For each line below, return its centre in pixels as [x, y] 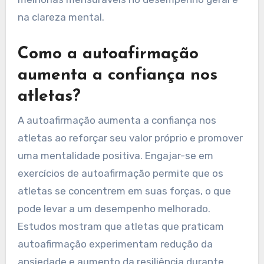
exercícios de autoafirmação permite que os [120, 173]
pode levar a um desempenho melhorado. [114, 208]
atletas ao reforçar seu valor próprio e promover [130, 138]
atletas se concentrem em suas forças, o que [124, 191]
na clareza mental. [61, 17]
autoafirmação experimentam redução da [115, 244]
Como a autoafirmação [108, 55]
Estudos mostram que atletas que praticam [121, 226]
